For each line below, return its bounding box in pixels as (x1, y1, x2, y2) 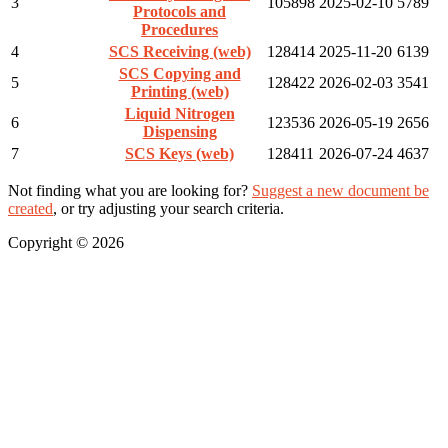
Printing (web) (130, 82, 229, 100)
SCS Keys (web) (125, 144, 234, 162)
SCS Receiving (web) (108, 42, 251, 60)
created (8, 199, 53, 217)
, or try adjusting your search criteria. (53, 199, 284, 217)
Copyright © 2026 (8, 233, 124, 251)
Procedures (141, 20, 218, 38)
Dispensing (142, 122, 217, 140)
